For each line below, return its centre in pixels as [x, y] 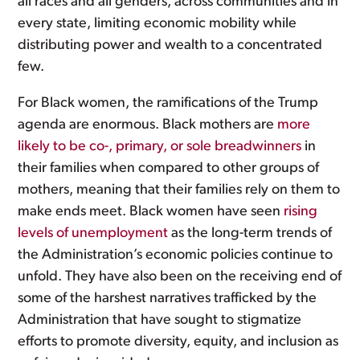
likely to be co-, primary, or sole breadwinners [160, 147]
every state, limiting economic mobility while [157, 24]
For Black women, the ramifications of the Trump [168, 103]
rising [301, 212]
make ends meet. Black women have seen [151, 212]
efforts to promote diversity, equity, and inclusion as [178, 342]
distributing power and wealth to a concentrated [170, 45]
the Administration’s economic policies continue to [176, 255]
